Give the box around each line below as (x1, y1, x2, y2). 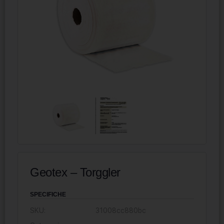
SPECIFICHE (30, 190, 66, 198)
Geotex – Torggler (30, 165, 120, 179)
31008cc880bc (95, 206, 146, 214)
